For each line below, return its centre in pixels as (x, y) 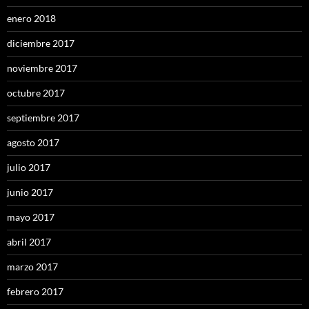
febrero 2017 (35, 292)
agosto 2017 (33, 143)
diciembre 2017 (41, 43)
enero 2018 (31, 19)
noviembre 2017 (42, 68)
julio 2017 (29, 168)
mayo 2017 (31, 217)
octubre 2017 (36, 93)
